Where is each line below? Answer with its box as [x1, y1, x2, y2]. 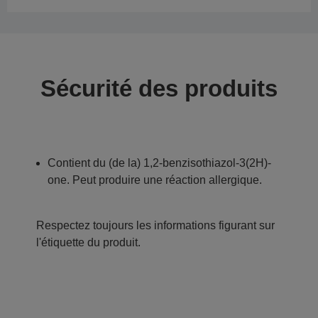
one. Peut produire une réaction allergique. [48, 174, 262, 187]
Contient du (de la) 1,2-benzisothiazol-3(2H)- [48, 157, 271, 170]
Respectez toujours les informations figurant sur [36, 219, 275, 232]
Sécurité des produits [40, 75, 278, 102]
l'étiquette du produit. [36, 236, 141, 249]
